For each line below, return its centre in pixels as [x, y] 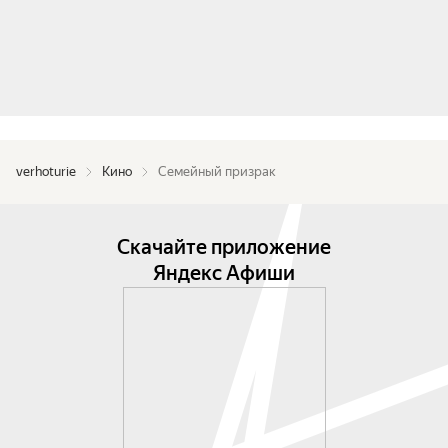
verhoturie [46, 171]
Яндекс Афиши [224, 273]
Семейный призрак [217, 171]
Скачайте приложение [224, 247]
